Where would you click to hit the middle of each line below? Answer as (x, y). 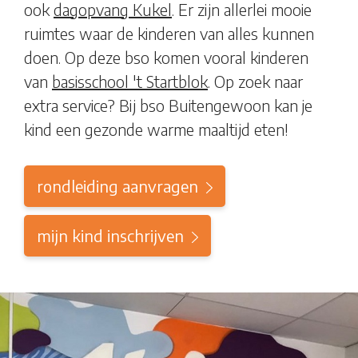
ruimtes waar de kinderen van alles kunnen (169, 33)
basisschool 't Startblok (130, 81)
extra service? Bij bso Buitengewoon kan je (168, 105)
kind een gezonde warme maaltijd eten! (156, 129)
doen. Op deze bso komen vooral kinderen (166, 57)
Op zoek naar (259, 81)
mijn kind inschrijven (110, 235)
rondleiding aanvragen (117, 186)
